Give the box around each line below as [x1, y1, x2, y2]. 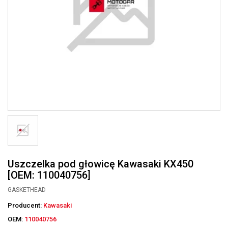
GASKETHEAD [8, 186, 46, 193]
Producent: [8, 202, 43, 209]
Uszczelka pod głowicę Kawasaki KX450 [8, 158, 193, 170]
